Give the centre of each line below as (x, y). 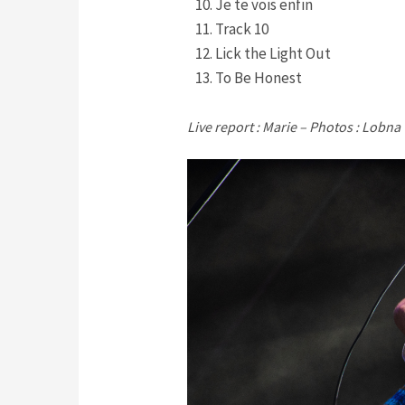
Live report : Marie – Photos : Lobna (294, 127)
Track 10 (241, 29)
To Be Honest (258, 78)
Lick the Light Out (273, 54)
